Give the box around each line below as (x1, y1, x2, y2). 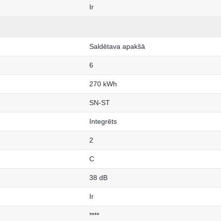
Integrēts (89, 117, 117, 126)
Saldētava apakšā (89, 42, 145, 51)
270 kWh (89, 80, 117, 88)
